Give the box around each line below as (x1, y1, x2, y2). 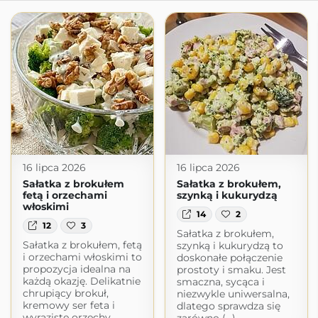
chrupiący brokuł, (22, 287, 109, 300)
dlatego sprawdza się (176, 300, 280, 313)
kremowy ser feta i (22, 299, 115, 312)
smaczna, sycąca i (176, 275, 265, 289)
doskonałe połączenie (176, 251, 283, 265)
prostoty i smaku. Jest (176, 263, 286, 277)
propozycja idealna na (22, 263, 131, 276)
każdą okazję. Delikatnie (22, 275, 141, 288)
